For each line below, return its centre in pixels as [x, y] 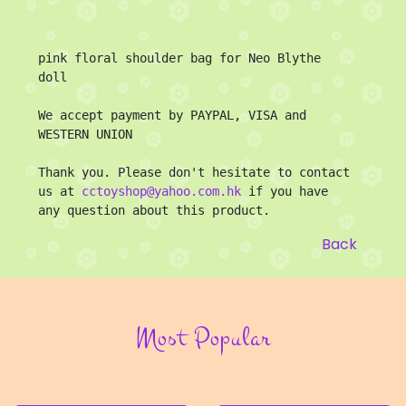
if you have [285, 191]
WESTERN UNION [85, 134]
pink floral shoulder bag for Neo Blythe [179, 58]
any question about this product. [154, 210]
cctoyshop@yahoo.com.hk [161, 191]
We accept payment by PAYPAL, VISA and [172, 115]
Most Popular [203, 337]
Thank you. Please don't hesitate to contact [194, 172]
